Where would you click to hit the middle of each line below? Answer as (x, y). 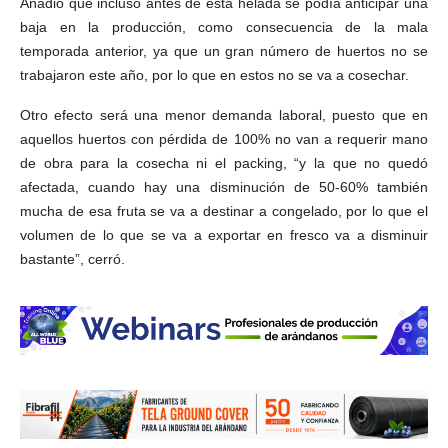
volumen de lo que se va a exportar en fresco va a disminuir (224, 235)
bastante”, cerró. (72, 259)
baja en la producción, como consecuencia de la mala (224, 27)
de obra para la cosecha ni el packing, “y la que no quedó (224, 163)
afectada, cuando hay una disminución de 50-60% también (224, 187)
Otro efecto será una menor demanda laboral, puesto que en (224, 115)
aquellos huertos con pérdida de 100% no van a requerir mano (224, 139)
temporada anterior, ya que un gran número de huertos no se (224, 51)
